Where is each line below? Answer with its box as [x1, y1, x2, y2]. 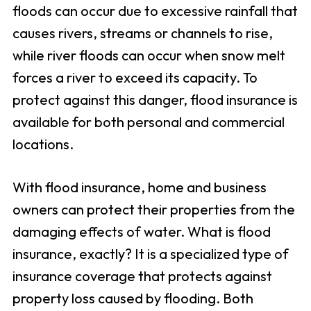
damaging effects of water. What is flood [12, 223, 271, 241]
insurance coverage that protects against [12, 267, 272, 285]
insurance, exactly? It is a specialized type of [12, 245, 289, 263]
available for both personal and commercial [12, 113, 285, 131]
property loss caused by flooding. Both [12, 289, 253, 308]
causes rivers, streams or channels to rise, [12, 24, 273, 42]
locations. [12, 135, 74, 153]
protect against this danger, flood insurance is [12, 91, 298, 109]
